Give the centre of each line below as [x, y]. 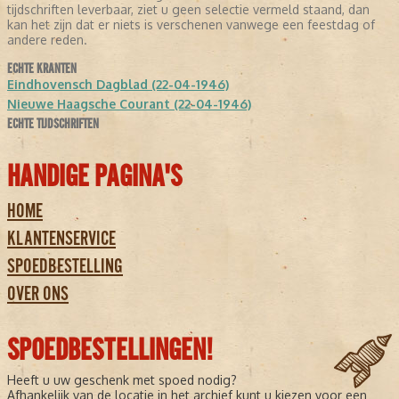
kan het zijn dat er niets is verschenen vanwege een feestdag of [191, 25]
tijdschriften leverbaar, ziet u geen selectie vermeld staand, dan [188, 10]
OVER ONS [38, 294]
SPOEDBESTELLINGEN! [110, 350]
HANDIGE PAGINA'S [94, 177]
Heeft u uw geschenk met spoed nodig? [122, 380]
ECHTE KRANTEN [42, 69]
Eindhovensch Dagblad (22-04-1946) [118, 85]
